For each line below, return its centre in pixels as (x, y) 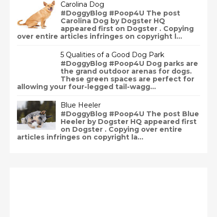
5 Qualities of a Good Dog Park (112, 54)
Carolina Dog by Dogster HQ (113, 21)
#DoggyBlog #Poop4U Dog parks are (129, 63)
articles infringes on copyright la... (80, 137)
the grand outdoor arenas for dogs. (126, 71)
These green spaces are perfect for (127, 79)
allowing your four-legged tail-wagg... (86, 86)
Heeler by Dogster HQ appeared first (129, 121)
